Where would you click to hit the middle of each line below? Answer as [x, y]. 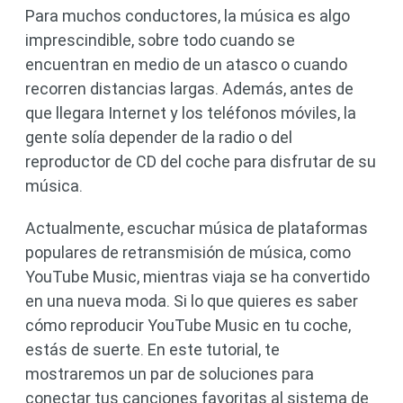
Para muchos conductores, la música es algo [188, 16]
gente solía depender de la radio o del [159, 137]
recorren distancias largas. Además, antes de [189, 89]
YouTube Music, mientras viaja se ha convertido [197, 277]
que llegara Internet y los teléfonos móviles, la [191, 113]
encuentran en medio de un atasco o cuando [186, 64]
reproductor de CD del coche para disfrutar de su [201, 161]
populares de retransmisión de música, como [188, 252]
